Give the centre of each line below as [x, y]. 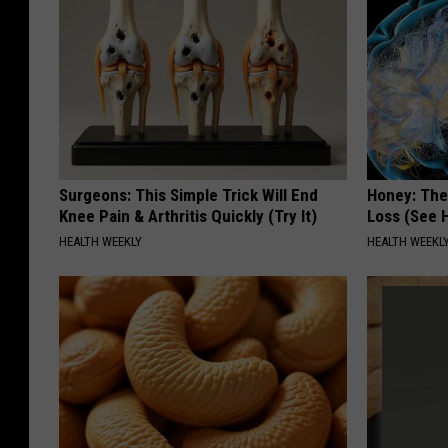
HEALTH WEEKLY [100, 242]
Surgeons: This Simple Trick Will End [188, 195]
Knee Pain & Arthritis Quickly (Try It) [188, 216]
